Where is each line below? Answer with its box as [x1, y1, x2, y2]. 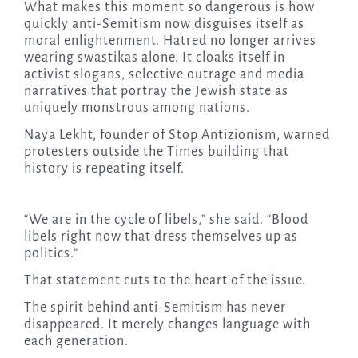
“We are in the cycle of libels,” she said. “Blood [23, 213, 308, 228]
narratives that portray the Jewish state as [23, 84, 288, 99]
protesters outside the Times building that [23, 145, 289, 160]
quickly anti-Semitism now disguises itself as [23, 17, 304, 32]
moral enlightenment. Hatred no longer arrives [23, 34, 316, 49]
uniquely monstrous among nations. [23, 101, 250, 116]
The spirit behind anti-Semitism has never [23, 300, 286, 316]
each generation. [23, 334, 129, 349]
